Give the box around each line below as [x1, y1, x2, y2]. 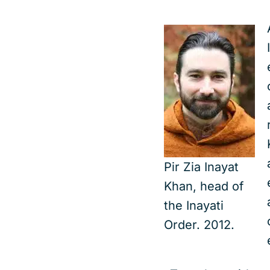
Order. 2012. [164, 218, 234, 232]
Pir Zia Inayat [164, 160, 239, 174]
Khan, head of [164, 179, 243, 193]
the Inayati [164, 198, 224, 213]
